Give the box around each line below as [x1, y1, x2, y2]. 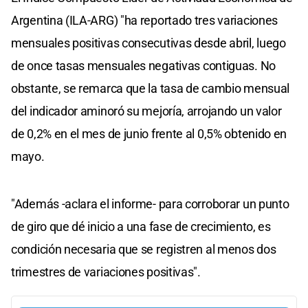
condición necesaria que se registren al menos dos [11, 241, 276, 256]
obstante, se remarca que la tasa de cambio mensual [11, 80, 290, 96]
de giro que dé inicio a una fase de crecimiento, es [11, 219, 271, 234]
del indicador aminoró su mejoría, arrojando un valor [11, 103, 282, 118]
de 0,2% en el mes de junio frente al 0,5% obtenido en [11, 126, 287, 141]
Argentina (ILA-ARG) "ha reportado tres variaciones [11, 12, 278, 27]
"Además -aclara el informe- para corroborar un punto [11, 196, 289, 211]
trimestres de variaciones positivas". [11, 264, 201, 279]
